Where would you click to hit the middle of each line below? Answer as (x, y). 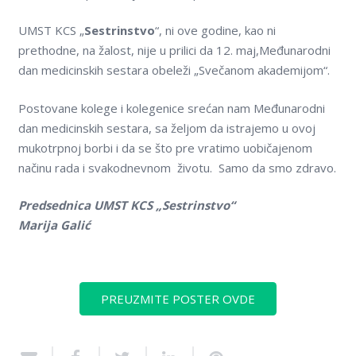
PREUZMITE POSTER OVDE (178, 299)
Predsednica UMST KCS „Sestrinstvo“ (126, 205)
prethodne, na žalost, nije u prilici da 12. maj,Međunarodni (174, 50)
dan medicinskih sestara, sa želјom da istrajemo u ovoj (168, 128)
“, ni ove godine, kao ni (215, 31)
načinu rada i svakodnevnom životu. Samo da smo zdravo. (177, 167)
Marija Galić (54, 225)
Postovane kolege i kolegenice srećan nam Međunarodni (171, 108)
